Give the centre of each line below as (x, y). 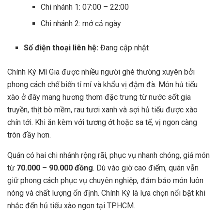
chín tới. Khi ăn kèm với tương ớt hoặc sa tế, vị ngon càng (102, 122)
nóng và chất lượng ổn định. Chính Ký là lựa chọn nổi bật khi (106, 193)
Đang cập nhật (124, 47)
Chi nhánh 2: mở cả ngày (81, 23)
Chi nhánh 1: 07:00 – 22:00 (85, 7)
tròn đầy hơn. (29, 135)
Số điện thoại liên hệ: (61, 47)
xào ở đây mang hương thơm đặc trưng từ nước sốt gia (99, 97)
